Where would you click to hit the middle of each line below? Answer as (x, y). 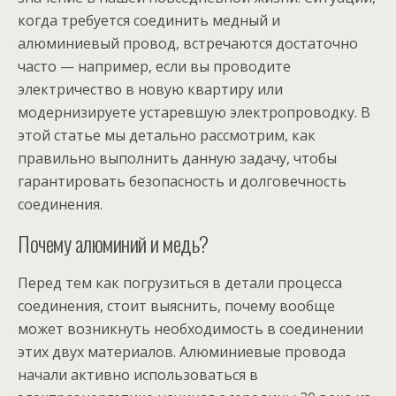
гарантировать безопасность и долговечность (182, 181)
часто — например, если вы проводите (154, 66)
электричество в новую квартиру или (150, 89)
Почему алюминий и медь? (113, 243)
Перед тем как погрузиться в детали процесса (180, 283)
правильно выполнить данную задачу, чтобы (177, 158)
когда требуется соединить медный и (149, 20)
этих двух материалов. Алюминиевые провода (182, 352)
